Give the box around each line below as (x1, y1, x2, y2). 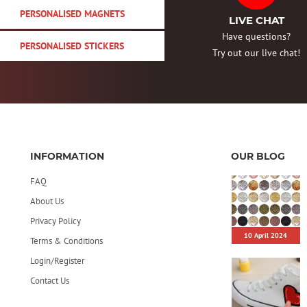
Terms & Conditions (30, 235, 103, 247)
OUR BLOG (230, 150, 285, 162)
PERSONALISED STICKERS (20, 40, 124, 53)
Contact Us (30, 275, 69, 286)
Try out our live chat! (212, 47, 300, 60)
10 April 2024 (244, 231, 287, 240)
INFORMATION (30, 150, 104, 162)
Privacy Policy (30, 215, 81, 227)
